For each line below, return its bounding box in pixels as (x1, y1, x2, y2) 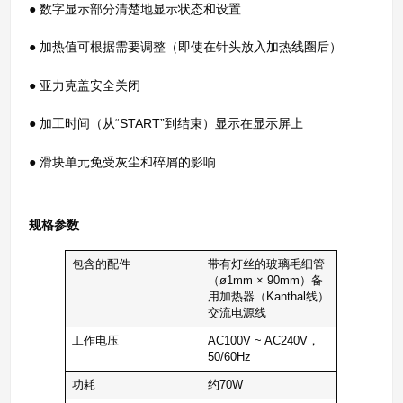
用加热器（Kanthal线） (207, 291, 329, 304)
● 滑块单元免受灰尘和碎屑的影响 (29, 154, 217, 169)
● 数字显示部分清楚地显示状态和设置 (29, 2, 242, 17)
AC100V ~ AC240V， (207, 335, 319, 348)
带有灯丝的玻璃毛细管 (207, 258, 325, 272)
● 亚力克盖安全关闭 (29, 77, 141, 93)
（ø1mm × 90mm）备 (207, 274, 323, 288)
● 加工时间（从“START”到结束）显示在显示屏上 (29, 116, 304, 131)
